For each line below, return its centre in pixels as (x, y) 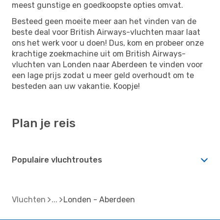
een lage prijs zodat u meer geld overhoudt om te (103, 75)
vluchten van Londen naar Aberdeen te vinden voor (107, 64)
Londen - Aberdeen (99, 199)
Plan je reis (44, 123)
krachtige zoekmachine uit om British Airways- (99, 54)
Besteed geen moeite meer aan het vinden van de (104, 21)
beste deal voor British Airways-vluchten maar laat (106, 32)
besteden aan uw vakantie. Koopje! (76, 86)
